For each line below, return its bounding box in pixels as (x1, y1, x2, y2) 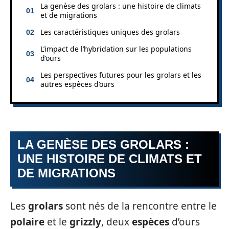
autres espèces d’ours (40, 79, 114, 89)
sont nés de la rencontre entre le (63, 199, 217, 213)
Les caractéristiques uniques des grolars (40, 27, 180, 37)
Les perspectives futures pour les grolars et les (40, 70, 201, 80)
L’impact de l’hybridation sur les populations (40, 43, 192, 54)
